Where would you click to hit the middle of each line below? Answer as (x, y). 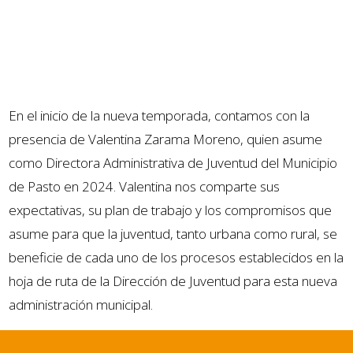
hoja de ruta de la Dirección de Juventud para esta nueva (173, 281)
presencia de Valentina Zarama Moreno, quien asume (166, 139)
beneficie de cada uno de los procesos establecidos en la (176, 257)
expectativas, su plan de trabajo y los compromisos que (171, 210)
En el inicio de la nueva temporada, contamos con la (160, 115)
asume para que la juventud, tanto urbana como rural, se (173, 233)
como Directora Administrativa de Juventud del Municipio (173, 162)
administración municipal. (81, 304)
